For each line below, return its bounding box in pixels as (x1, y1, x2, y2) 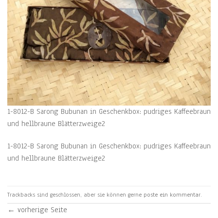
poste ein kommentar (144, 190, 200, 199)
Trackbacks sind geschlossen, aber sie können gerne (7, 190, 144, 199)
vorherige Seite (15, 205, 67, 215)
